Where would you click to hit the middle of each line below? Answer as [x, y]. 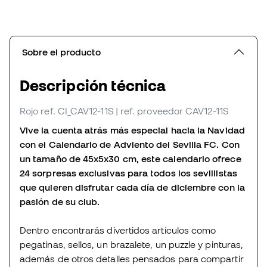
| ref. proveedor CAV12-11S [172, 111]
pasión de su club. [60, 202]
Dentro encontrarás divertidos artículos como [118, 230]
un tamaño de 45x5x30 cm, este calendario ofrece [131, 159]
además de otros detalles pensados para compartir [132, 259]
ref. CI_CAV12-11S [77, 111]
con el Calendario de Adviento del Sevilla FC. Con [130, 145]
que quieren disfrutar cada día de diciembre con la [132, 187]
